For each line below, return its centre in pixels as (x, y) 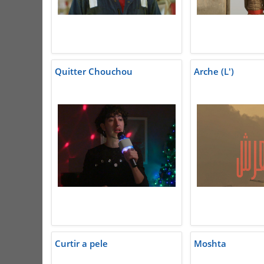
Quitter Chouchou (94, 72)
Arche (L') (214, 72)
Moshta (210, 244)
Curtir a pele (81, 244)
